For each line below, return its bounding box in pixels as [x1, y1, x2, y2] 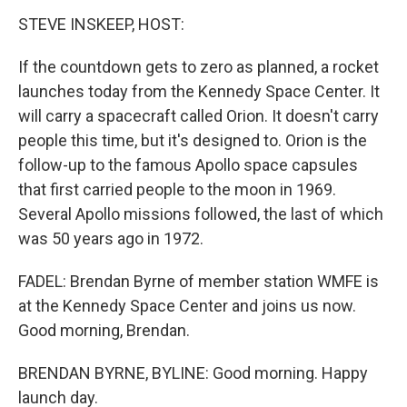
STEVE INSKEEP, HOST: [18, 15, 184, 34]
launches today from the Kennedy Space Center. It [18, 82, 380, 101]
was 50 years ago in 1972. [18, 229, 203, 248]
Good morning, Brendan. [18, 321, 190, 340]
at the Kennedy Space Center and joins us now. [18, 296, 356, 315]
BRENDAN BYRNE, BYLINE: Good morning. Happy [18, 363, 368, 382]
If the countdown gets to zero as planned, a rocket [18, 57, 379, 76]
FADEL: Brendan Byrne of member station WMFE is [18, 272, 379, 291]
